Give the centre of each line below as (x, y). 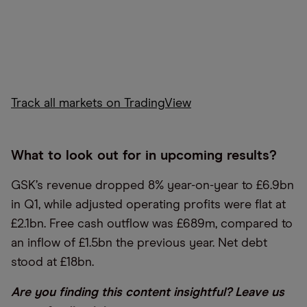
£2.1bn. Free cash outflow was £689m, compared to (152, 224)
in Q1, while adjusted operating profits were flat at (148, 205)
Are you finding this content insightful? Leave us (148, 293)
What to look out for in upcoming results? (144, 156)
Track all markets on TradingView (101, 103)
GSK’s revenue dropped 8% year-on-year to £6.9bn (152, 186)
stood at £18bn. (52, 262)
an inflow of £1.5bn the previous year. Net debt (139, 243)
